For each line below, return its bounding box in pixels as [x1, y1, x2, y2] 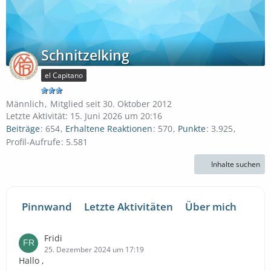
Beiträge [6, 123, 40, 135]
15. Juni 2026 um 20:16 [70, 110, 162, 122]
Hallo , [19, 254, 44, 266]
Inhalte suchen [211, 158, 260, 169]
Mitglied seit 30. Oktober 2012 [50, 98, 172, 109]
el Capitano [45, 70, 83, 80]
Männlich [6, 98, 44, 109]
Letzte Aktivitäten [84, 199, 173, 214]
